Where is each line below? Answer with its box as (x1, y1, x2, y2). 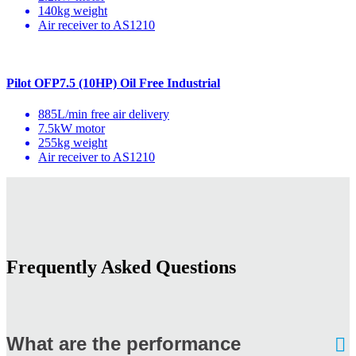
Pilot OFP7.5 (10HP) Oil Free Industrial (6, 75, 220, 90)
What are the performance (6, 332, 241, 354)
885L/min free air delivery (38, 107, 169, 122)
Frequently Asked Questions (6, 257, 236, 278)
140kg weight (38, 3, 107, 17)
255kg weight (38, 136, 107, 150)
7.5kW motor (38, 122, 105, 136)
